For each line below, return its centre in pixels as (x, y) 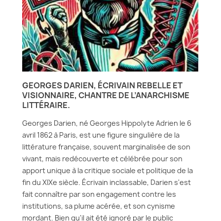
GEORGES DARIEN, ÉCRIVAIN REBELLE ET (102, 85)
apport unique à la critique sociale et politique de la (108, 170)
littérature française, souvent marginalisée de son (106, 147)
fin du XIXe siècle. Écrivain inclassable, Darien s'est (107, 182)
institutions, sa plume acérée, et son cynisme (99, 206)
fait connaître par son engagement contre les (99, 194)
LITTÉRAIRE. (46, 105)
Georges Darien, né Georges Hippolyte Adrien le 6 (107, 123)
